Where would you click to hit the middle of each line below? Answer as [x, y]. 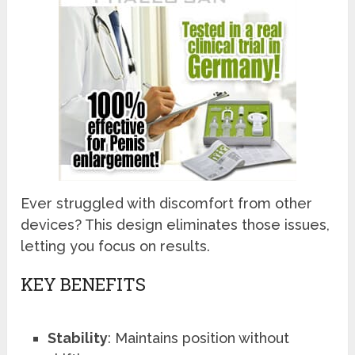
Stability [78, 338]
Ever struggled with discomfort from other [167, 204]
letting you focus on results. [116, 246]
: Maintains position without [199, 338]
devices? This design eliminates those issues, [176, 225]
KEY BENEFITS [84, 284]
